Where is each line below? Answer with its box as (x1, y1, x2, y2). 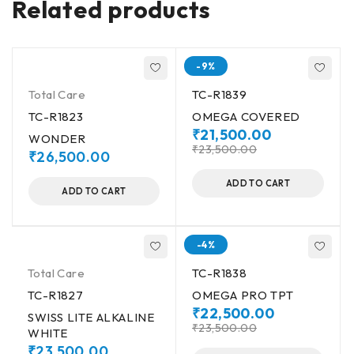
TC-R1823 (28, 109, 84, 124)
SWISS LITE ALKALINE (28, 310, 155, 325)
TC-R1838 (192, 265, 247, 281)
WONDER (28, 131, 86, 146)
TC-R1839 (192, 87, 247, 102)
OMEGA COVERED (192, 109, 300, 124)
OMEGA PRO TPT (192, 288, 294, 303)
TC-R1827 (28, 288, 84, 303)
